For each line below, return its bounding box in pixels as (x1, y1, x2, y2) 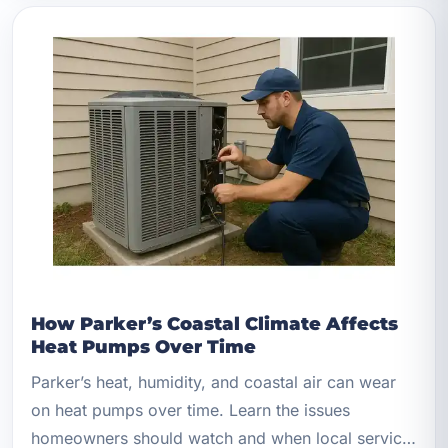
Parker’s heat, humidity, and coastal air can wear (31, 372, 396, 393)
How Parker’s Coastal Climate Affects (31, 311, 398, 335)
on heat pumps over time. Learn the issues (31, 400, 350, 421)
